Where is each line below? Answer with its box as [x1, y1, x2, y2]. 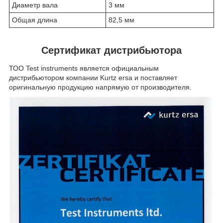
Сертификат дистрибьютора [41, 45, 182, 56]
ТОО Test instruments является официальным [9, 64, 159, 73]
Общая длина [12, 16, 57, 24]
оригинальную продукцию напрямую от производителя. [9, 83, 192, 92]
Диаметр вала [12, 1, 58, 9]
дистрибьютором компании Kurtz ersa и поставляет [9, 74, 177, 82]
